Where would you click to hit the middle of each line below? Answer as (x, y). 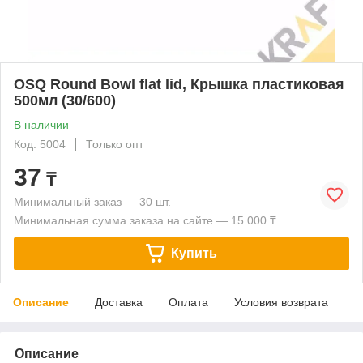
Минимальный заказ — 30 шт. (92, 201)
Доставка (119, 302)
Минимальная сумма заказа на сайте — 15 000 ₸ (145, 220)
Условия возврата (281, 302)
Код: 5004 (40, 144)
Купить (194, 253)
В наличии (41, 124)
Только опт (115, 144)
